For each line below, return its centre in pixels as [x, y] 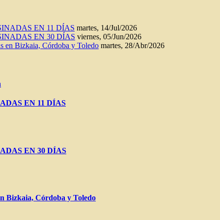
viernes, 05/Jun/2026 [109, 36]
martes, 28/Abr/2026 [133, 45]
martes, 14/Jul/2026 [107, 27]
